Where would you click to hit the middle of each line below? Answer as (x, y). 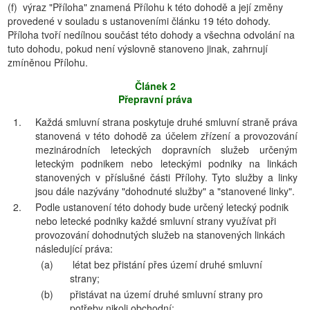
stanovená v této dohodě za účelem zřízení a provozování (166, 136)
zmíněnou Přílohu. (48, 62)
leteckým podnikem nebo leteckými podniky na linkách (166, 163)
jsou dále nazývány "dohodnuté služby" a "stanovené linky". (165, 191)
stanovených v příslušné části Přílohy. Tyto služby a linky (166, 177)
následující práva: (74, 248)
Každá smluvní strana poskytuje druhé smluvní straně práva (166, 122)
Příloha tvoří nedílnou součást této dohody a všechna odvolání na (151, 35)
